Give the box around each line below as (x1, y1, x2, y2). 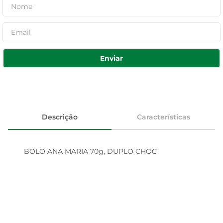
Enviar (100, 53, 123, 63)
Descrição (42, 112, 78, 121)
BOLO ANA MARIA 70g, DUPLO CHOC (24, 147, 157, 156)
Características (136, 112, 190, 121)
